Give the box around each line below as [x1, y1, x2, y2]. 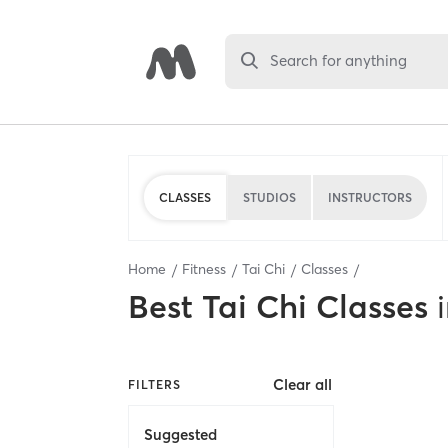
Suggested [144, 424, 217, 444]
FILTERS [128, 376, 181, 392]
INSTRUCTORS [328, 189, 412, 205]
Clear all [273, 375, 333, 395]
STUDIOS [243, 189, 296, 205]
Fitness [182, 260, 226, 278]
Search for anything [270, 51, 408, 71]
